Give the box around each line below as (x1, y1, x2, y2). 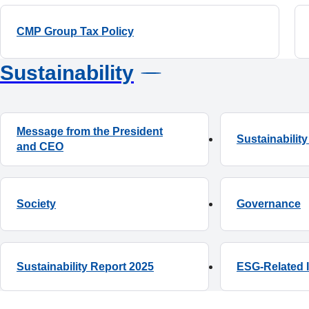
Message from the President (17, 126, 163, 138)
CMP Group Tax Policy (17, 26, 134, 38)
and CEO (17, 141, 63, 153)
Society (17, 198, 56, 210)
